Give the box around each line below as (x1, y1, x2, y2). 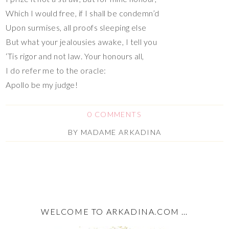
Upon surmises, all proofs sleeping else (6, 22, 147, 32)
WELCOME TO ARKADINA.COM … (41, 207, 188, 217)
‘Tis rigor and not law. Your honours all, (6, 51, 144, 61)
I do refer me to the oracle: (6, 65, 106, 75)
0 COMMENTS (87, 109, 142, 119)
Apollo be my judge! (6, 79, 78, 89)
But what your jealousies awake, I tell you (6, 36, 157, 47)
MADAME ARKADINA (80, 127, 162, 136)
